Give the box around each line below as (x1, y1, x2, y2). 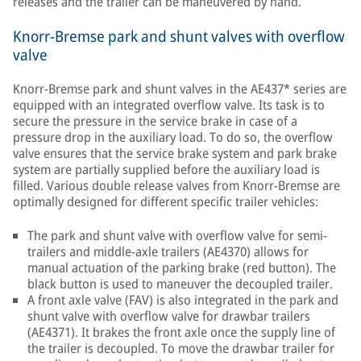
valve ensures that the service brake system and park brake (13, 144, 337, 162)
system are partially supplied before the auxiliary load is (13, 160, 320, 178)
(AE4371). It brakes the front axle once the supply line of (27, 323, 335, 341)
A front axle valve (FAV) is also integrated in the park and (27, 291, 338, 309)
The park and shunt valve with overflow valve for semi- (27, 226, 327, 244)
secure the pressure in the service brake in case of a (13, 112, 297, 130)
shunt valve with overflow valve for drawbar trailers (27, 307, 310, 325)
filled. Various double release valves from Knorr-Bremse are (13, 176, 340, 194)
